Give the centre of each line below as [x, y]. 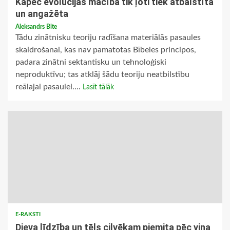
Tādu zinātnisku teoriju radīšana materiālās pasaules [108, 38]
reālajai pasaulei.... [49, 87]
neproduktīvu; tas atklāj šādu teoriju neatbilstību [102, 75]
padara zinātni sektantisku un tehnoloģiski [91, 62]
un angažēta [42, 14]
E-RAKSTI [28, 215]
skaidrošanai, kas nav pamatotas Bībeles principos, [106, 50]
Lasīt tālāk [98, 88]
